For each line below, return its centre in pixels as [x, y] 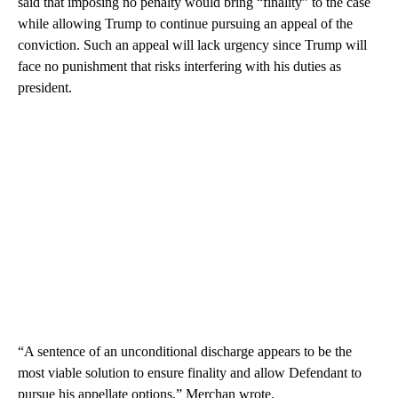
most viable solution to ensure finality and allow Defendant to [190, 373]
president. [45, 88]
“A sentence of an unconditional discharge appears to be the [185, 351]
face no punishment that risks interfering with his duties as [179, 66]
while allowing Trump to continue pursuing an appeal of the [185, 24]
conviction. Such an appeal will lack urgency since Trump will [192, 45]
